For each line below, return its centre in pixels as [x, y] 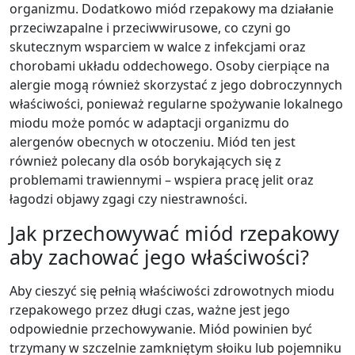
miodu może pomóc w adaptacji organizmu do [149, 123]
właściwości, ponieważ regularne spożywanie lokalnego [176, 104]
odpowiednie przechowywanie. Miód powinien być [161, 329]
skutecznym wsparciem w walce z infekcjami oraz [158, 47]
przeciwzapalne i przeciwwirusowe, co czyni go [150, 28]
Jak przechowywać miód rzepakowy [174, 233]
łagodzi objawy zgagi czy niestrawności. [128, 199]
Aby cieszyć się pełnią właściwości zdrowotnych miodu [172, 291]
